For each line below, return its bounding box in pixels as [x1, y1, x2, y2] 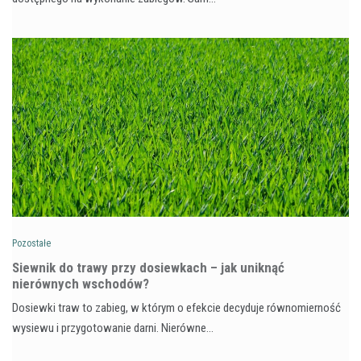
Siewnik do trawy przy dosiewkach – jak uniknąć [12, 259, 284, 276]
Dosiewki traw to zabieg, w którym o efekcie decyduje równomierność [12, 300, 341, 315]
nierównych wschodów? [12, 275, 149, 292]
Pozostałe [12, 237, 51, 249]
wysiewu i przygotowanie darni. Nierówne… [12, 320, 214, 335]
